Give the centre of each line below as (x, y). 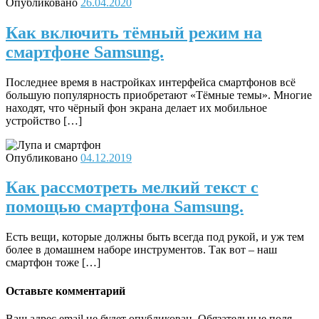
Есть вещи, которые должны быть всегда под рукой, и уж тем (155, 237)
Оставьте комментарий (66, 291)
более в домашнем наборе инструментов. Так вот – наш (141, 250)
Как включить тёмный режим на (134, 32)
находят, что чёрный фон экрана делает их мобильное (136, 108)
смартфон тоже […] (53, 263)
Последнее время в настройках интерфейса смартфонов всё (151, 82)
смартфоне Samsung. (85, 52)
